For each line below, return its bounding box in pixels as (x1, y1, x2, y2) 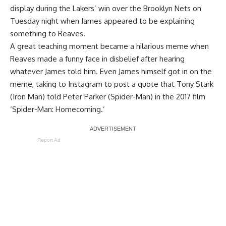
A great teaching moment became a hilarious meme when (10, 41, 209, 51)
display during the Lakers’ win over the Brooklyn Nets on (10, 4, 201, 14)
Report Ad (37, 137, 61, 143)
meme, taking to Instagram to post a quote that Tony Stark (10, 79, 213, 89)
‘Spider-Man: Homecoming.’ (10, 104, 105, 115)
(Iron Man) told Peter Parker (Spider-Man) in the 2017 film (10, 92, 205, 102)
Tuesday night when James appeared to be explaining (10, 16, 195, 26)
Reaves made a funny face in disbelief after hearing (10, 54, 185, 64)
